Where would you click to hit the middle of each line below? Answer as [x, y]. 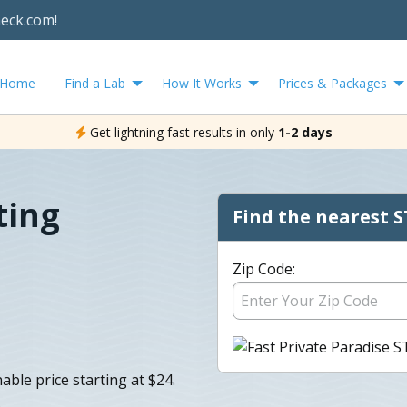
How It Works [202, 83]
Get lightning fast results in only [182, 132]
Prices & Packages [333, 83]
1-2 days [305, 132]
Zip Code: [264, 268]
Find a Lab [95, 83]
